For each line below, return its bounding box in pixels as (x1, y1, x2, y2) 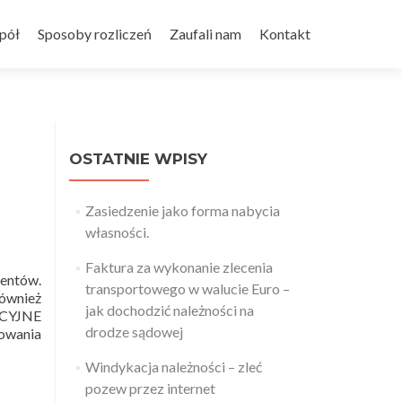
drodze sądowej (84, 323, 183, 340)
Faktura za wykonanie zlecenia (84, 258, 273, 275)
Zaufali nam (170, 25, 241, 42)
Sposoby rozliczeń (38, 25, 152, 42)
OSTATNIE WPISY (69, 150, 207, 168)
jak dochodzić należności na (84, 301, 254, 319)
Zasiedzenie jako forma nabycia (84, 202, 280, 219)
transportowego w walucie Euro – (84, 280, 290, 297)
